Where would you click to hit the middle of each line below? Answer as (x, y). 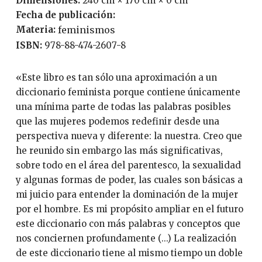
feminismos (86, 30)
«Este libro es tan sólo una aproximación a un (21, 77)
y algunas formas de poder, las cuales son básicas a (129, 180)
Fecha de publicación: (66, 15)
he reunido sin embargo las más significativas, (119, 151)
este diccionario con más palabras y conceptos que (128, 224)
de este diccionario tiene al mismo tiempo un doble (129, 253)
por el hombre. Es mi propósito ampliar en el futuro (129, 209)
